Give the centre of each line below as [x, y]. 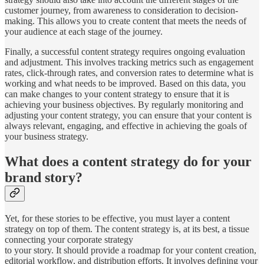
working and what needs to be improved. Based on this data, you [125, 84]
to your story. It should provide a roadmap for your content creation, [131, 250]
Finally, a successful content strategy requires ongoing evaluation [125, 52]
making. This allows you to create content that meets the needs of [126, 21]
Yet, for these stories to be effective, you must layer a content [117, 219]
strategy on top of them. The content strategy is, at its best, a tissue [127, 229]
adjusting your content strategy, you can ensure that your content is [128, 115]
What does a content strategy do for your [128, 162]
